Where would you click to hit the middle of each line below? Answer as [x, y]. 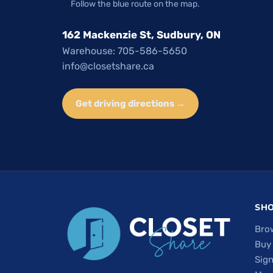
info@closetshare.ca [108, 66]
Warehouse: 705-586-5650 [125, 51]
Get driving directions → [130, 103]
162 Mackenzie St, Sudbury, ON [141, 34]
